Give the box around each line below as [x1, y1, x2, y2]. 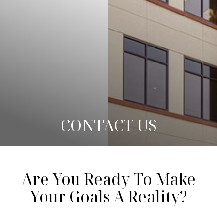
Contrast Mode [25, 16, 66, 26]
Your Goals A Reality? [30, 186, 187, 207]
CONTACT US [60, 115, 157, 136]
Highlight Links [101, 16, 142, 26]
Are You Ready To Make [21, 169, 196, 189]
